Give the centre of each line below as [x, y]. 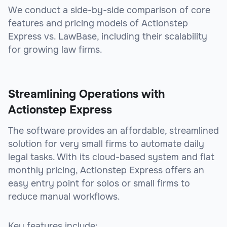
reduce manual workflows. [64, 197]
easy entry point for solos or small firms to [99, 184]
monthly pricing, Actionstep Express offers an [106, 171]
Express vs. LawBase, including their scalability [108, 37]
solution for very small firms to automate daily [106, 144]
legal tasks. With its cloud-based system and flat [111, 157]
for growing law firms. [55, 50]
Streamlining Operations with [86, 94]
